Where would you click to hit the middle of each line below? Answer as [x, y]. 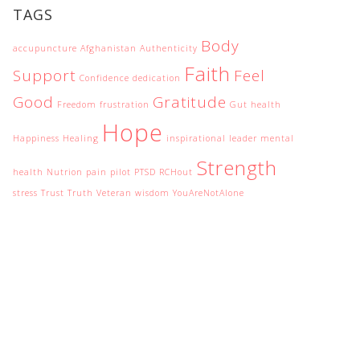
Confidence [104, 78]
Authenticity [169, 49]
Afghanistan [108, 49]
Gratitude [190, 102]
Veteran [114, 193]
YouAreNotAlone [209, 193]
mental [277, 139]
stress [25, 193]
